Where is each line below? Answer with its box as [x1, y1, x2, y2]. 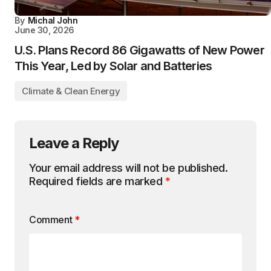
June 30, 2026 [15, 25, 74, 35]
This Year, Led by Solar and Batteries [15, 59, 212, 73]
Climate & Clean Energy [22, 85, 120, 97]
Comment [29, 214, 74, 226]
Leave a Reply [29, 134, 119, 152]
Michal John [27, 15, 78, 25]
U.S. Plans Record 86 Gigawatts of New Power [15, 43, 265, 57]
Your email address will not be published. [29, 162, 228, 174]
